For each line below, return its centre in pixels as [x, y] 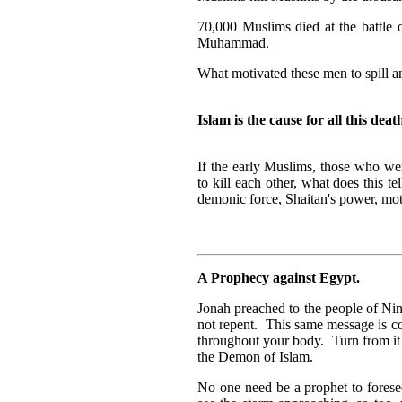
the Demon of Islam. [255, 356]
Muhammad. [233, 42]
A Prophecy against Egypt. [279, 277]
